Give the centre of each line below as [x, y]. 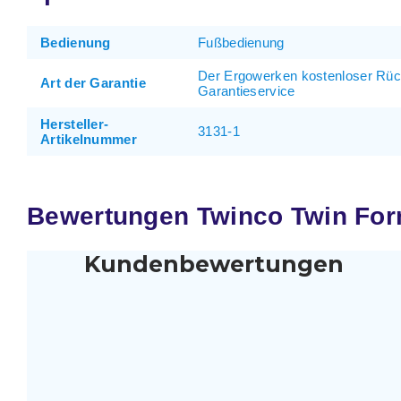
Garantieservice [247, 90]
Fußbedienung [241, 42]
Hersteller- [75, 124]
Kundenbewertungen [214, 264]
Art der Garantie [93, 82]
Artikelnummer [89, 139]
